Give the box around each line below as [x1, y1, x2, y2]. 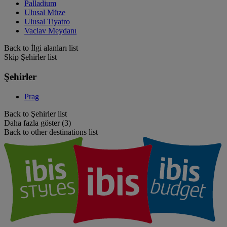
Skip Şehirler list [4, 53, 57, 62]
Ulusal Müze [24, 8, 65, 17]
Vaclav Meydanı [24, 26, 77, 35]
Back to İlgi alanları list [4, 44, 78, 53]
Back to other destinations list [4, 127, 98, 136]
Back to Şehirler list [4, 109, 67, 118]
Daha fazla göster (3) [4, 118, 71, 127]
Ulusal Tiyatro [24, 17, 70, 26]
